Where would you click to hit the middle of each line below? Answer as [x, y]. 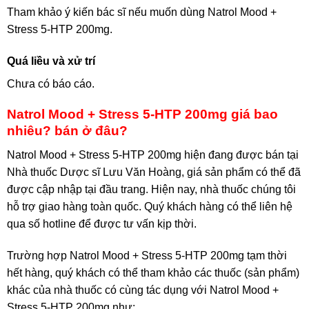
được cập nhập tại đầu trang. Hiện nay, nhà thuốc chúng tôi [151, 189]
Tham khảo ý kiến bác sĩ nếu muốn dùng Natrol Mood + [142, 12]
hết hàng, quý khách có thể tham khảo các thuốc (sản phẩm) [153, 272]
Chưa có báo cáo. [51, 83]
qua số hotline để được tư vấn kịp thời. [102, 223]
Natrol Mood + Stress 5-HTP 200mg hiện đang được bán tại [153, 154]
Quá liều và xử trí [51, 61]
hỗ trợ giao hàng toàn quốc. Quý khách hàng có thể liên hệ [150, 206]
